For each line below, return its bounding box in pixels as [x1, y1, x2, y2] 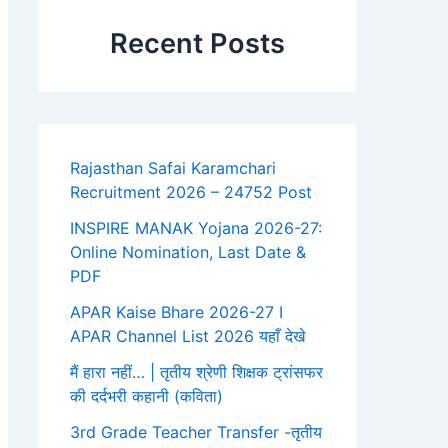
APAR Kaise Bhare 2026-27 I [70, 302, 283, 323]
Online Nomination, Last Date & [70, 242, 306, 263]
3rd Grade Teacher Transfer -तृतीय [70, 422, 322, 443]
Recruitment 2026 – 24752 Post [70, 182, 312, 203]
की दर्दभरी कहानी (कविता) [70, 386, 223, 407]
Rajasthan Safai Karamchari [70, 158, 276, 179]
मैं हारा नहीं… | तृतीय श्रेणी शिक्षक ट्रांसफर [70, 362, 323, 383]
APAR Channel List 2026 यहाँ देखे [70, 326, 305, 347]
